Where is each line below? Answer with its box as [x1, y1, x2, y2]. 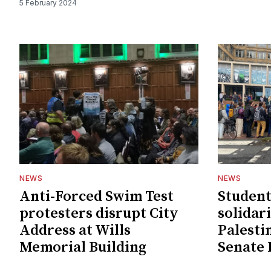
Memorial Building [19, 238, 146, 256]
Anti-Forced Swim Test [19, 187, 174, 206]
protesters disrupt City [19, 204, 178, 223]
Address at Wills [19, 221, 131, 240]
